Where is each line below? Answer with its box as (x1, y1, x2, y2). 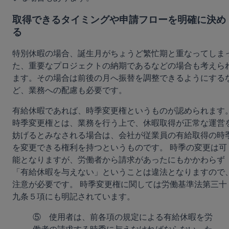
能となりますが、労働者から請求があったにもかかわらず (12, 155, 225, 165)
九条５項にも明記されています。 (12, 192, 137, 201)
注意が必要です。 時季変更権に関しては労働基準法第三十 (12, 180, 227, 189)
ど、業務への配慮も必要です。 (12, 86, 127, 95)
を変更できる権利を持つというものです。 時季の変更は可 (12, 143, 227, 152)
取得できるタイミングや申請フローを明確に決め (12, 14, 226, 25)
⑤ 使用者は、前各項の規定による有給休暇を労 (33, 213, 213, 222)
